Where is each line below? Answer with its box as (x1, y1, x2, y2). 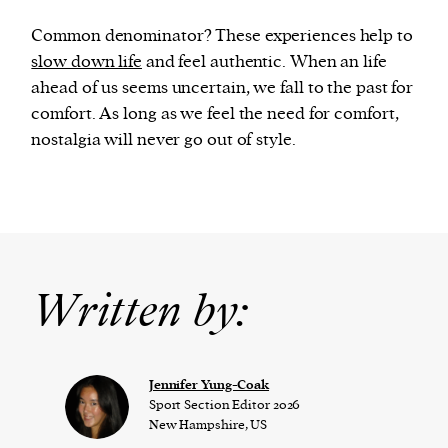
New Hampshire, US (148, 415, 268, 433)
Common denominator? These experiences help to (31, 24, 413, 47)
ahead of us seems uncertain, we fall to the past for (31, 76, 414, 99)
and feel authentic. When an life (141, 50, 387, 73)
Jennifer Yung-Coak (148, 375, 270, 394)
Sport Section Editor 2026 (148, 395, 301, 413)
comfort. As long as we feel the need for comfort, (31, 102, 399, 125)
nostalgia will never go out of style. (31, 128, 296, 151)
